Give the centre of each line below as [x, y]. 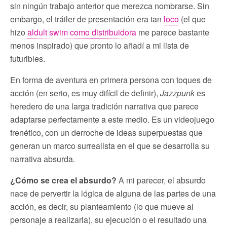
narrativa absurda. [43, 159]
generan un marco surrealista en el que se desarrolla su [110, 145]
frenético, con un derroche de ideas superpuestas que [106, 132]
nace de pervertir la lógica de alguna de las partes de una [113, 193]
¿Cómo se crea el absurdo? [63, 180]
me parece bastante [173, 32]
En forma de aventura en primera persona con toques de [111, 80]
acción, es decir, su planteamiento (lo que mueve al [102, 206]
